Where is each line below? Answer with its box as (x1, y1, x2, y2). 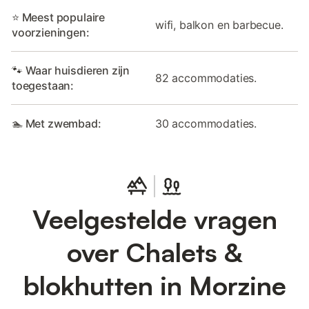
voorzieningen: (12, 25, 90, 39)
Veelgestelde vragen (32, 202, 277, 235)
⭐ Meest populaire (12, 10, 106, 24)
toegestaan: (12, 78, 74, 92)
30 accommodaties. (155, 116, 257, 130)
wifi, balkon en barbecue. (155, 17, 283, 32)
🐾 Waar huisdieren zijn (12, 63, 130, 77)
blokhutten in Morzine (23, 268, 286, 301)
